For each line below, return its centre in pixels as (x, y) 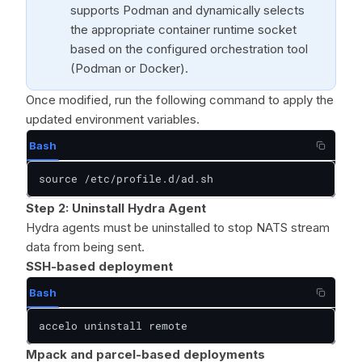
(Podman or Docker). (129, 68)
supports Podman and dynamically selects (187, 10)
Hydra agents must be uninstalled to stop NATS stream (178, 227)
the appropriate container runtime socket (183, 29)
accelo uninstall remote (113, 326)
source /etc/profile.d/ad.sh (126, 179)
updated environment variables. (113, 119)
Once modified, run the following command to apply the (180, 100)
